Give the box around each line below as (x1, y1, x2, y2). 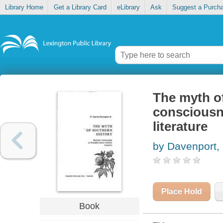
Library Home (4, 3, 43, 11)
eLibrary (116, 3, 140, 11)
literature (152, 119, 208, 134)
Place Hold (161, 187, 202, 196)
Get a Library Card (53, 3, 107, 11)
